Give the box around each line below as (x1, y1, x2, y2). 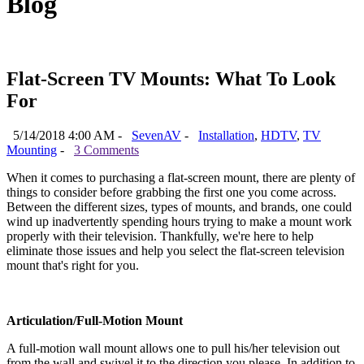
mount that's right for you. (6, 258, 139, 272)
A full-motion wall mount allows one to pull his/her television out (6, 340, 340, 355)
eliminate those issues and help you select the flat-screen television (6, 243, 344, 258)
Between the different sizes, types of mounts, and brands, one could (6, 199, 352, 214)
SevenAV (132, 128, 181, 142)
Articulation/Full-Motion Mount (6, 313, 183, 327)
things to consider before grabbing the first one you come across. (6, 184, 336, 199)
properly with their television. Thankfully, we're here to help (6, 228, 314, 243)
